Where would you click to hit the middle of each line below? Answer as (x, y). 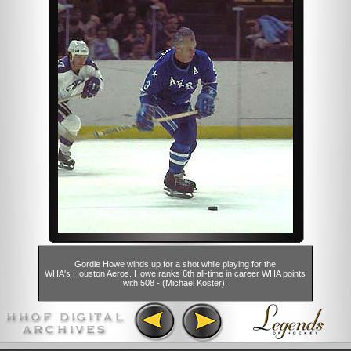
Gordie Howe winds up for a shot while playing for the (175, 264)
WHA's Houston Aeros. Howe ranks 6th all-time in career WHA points (175, 273)
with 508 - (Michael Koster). (175, 283)
